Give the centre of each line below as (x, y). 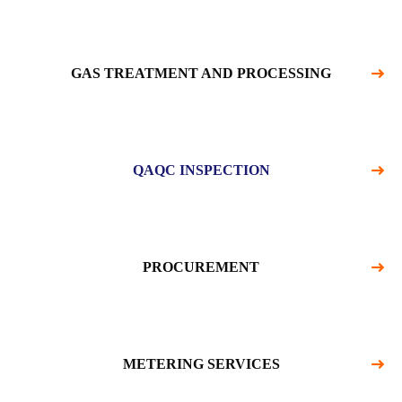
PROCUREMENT (201, 267)
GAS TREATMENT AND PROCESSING (201, 73)
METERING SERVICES (201, 364)
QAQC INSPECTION (201, 170)
